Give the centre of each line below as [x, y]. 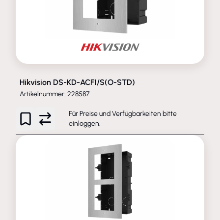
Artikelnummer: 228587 [55, 94]
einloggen [84, 123]
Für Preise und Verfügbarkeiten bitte [123, 113]
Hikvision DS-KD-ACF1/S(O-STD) [77, 82]
